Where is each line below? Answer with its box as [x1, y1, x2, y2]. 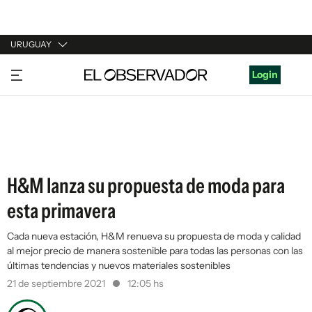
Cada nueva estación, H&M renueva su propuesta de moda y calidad [7, 230, 301, 242]
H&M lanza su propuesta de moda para [7, 173, 285, 198]
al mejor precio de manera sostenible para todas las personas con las [7, 244, 303, 257]
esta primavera [7, 198, 116, 224]
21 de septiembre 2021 [7, 277, 107, 290]
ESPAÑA [10, 117, 49, 130]
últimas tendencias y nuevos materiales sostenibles [7, 259, 231, 272]
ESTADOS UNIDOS [10, 143, 96, 156]
